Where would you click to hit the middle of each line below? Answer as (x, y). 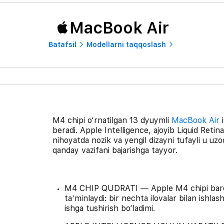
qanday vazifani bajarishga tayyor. (115, 150)
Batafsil (62, 44)
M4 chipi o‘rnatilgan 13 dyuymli (112, 120)
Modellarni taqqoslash (126, 44)
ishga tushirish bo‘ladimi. (109, 208)
